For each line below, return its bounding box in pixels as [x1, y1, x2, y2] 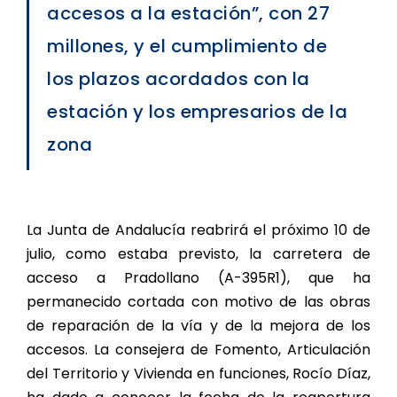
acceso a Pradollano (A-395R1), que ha [27, 268, 370, 289]
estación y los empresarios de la [47, 99, 347, 125]
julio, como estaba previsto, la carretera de [27, 244, 370, 265]
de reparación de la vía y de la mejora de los [27, 315, 370, 337]
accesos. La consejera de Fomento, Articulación [27, 339, 370, 361]
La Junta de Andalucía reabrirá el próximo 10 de [27, 220, 370, 241]
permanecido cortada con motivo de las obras [27, 292, 370, 313]
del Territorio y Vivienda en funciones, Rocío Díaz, [27, 363, 370, 385]
